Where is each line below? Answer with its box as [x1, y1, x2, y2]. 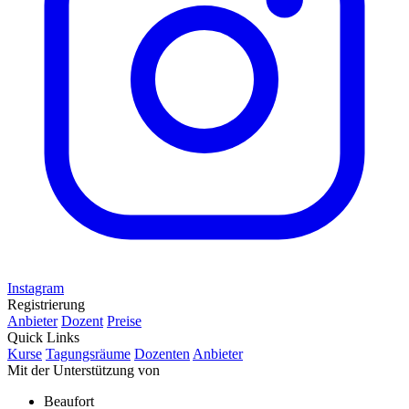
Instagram [7, 279, 64, 296]
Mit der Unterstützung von [7, 362, 160, 378]
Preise [107, 312, 142, 329]
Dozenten [134, 345, 190, 362]
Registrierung [7, 296, 85, 312]
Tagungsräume [46, 345, 131, 362]
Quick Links [7, 329, 79, 345]
